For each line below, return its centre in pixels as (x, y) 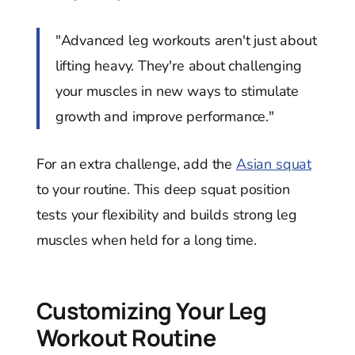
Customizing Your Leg (151, 310)
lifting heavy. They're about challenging (178, 65)
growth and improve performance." (164, 116)
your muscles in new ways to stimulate (177, 91)
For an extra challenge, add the (136, 164)
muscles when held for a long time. (146, 240)
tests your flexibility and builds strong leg (166, 214)
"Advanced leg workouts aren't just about (186, 40)
